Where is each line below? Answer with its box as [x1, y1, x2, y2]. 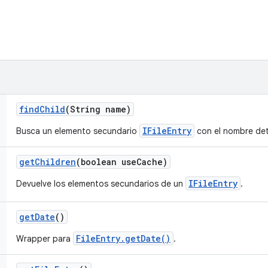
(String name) [65, 103, 131, 115]
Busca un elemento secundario [16, 126, 139, 136]
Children [35, 156, 76, 167]
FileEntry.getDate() [76, 233, 170, 244]
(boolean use [76, 156, 136, 167]
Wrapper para [16, 233, 73, 244]
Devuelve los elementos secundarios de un [16, 178, 185, 189]
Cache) [136, 156, 167, 167]
